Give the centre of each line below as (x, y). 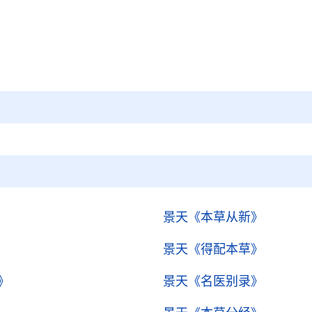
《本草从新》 (226, 217)
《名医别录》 (226, 281)
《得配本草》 (226, 249)
